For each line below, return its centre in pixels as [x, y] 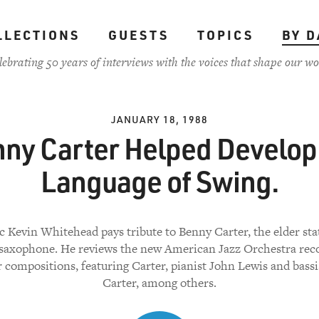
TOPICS [225, 35]
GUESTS [138, 35]
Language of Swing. [159, 181]
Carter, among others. [159, 283]
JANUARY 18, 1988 [159, 119]
